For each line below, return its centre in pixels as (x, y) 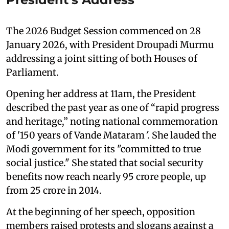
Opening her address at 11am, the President (101, 94)
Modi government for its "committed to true (104, 149)
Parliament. (32, 72)
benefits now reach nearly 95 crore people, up (106, 176)
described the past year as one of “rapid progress (113, 107)
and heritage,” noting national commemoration (112, 121)
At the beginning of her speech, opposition (101, 212)
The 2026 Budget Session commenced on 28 (104, 31)
